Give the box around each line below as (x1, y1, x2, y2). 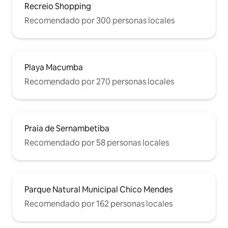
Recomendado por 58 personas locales (24, 137, 169, 148)
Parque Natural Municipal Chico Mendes (24, 184, 173, 195)
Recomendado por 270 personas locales (24, 76, 174, 87)
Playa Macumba (24, 62, 83, 73)
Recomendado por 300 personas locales (24, 15, 175, 26)
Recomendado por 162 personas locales (24, 198, 173, 209)
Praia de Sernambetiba (24, 123, 109, 134)
